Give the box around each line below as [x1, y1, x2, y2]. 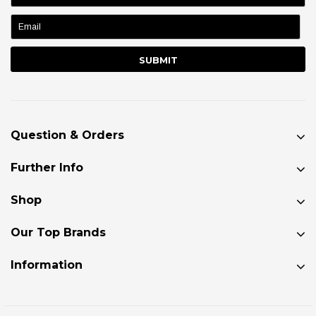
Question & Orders [11, 128, 124, 142]
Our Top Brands [11, 225, 106, 239]
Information [11, 257, 83, 272]
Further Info [11, 160, 83, 174]
